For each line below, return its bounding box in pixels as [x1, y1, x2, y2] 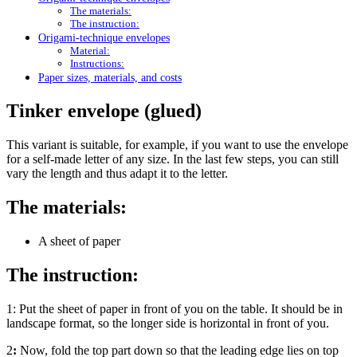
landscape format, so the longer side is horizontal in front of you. [6, 316, 329, 330]
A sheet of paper [38, 233, 120, 248]
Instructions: [70, 57, 124, 70]
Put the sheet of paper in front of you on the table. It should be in [16, 301, 343, 316]
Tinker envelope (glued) [6, 100, 202, 122]
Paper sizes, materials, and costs [38, 71, 182, 84]
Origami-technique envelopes [38, 31, 170, 45]
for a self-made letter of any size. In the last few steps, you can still [6, 152, 339, 167]
